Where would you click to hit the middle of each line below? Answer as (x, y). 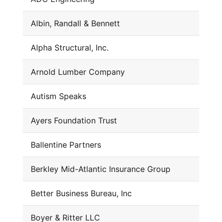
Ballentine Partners (66, 145)
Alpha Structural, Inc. (69, 48)
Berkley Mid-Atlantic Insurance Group (100, 169)
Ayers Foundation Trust (74, 121)
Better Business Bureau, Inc (81, 194)
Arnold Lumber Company (78, 72)
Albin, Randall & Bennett (75, 24)
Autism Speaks (58, 96)
